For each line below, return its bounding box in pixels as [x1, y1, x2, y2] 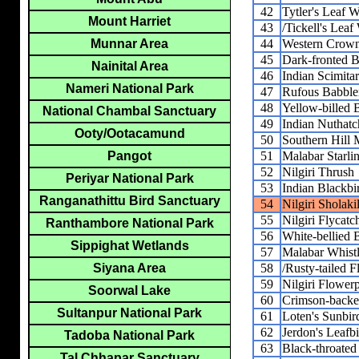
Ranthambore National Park [45, 216, 214, 231]
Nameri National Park [65, 82, 194, 96]
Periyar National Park [65, 171, 194, 186]
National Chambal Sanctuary [42, 104, 216, 119]
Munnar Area [91, 37, 168, 51]
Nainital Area [91, 59, 168, 74]
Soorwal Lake [88, 284, 171, 298]
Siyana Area [93, 261, 166, 276]
